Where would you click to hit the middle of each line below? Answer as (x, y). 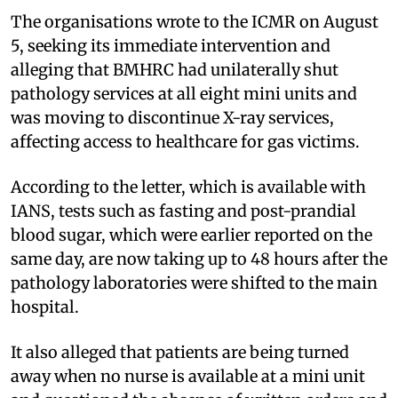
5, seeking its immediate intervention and (171, 46)
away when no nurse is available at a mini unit (188, 377)
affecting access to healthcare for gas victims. (185, 142)
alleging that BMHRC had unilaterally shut (175, 70)
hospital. (45, 307)
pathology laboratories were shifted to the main (194, 283)
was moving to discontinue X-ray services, (172, 118)
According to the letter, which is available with (188, 187)
